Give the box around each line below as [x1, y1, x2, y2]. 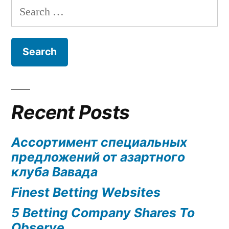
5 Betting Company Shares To [11, 204, 195, 220]
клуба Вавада [11, 164, 98, 179]
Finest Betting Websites [11, 184, 161, 200]
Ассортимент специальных [11, 134, 187, 150]
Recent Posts [11, 100, 130, 124]
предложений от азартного [11, 149, 185, 165]
